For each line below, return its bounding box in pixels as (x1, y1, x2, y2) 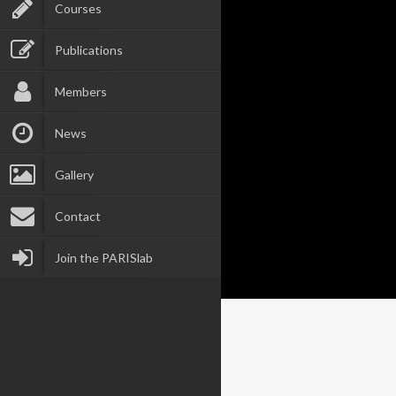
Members (54, 84, 107, 99)
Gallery (54, 167, 94, 182)
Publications (54, 42, 123, 57)
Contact (54, 209, 101, 224)
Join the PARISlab (54, 250, 153, 265)
